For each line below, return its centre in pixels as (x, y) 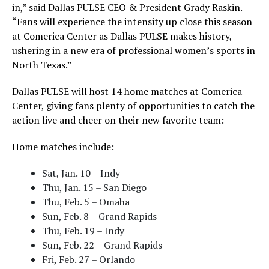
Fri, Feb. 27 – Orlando (89, 259)
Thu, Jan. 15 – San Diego (94, 187)
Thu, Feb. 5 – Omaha (86, 202)
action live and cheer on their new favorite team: (118, 120)
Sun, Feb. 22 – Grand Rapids (102, 245)
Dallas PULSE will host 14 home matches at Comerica (127, 91)
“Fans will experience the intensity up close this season (132, 22)
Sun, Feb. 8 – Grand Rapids (99, 216)
